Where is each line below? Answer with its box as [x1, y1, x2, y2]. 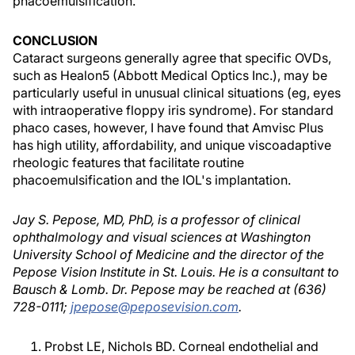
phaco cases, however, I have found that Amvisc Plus [13, 120, 323, 136]
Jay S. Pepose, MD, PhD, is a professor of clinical [13, 212, 300, 227]
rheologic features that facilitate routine [13, 155, 244, 170]
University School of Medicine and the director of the [13, 246, 324, 262]
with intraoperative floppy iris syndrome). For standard [13, 102, 334, 118]
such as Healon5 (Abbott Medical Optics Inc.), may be [13, 67, 327, 83]
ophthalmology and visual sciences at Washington [13, 229, 311, 245]
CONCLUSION [13, 32, 97, 48]
